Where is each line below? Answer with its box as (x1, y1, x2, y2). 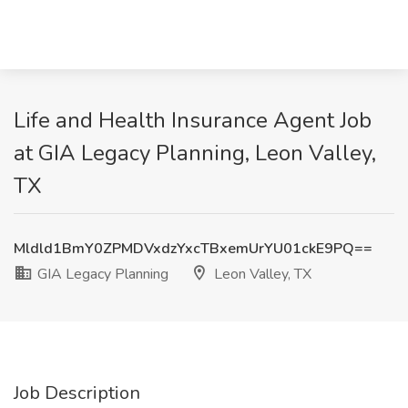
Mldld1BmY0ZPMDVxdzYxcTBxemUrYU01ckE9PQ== (14, 239, 372, 259)
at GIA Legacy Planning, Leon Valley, (14, 138, 376, 168)
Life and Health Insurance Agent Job (14, 106, 372, 135)
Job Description (14, 381, 140, 405)
